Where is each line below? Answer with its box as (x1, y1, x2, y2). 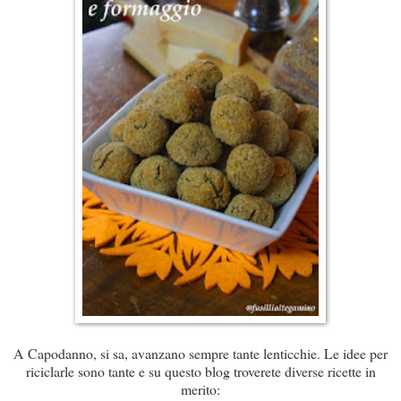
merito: (181, 380, 220, 399)
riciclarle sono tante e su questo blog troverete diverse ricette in (25, 362, 376, 381)
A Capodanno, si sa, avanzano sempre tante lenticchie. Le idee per (13, 344, 388, 363)
